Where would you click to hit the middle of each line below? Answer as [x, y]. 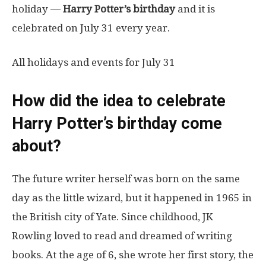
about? [37, 146]
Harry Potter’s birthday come [117, 123]
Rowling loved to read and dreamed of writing [122, 235]
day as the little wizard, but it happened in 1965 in [132, 197]
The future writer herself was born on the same [126, 178]
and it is [195, 9]
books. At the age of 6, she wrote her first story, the [133, 254]
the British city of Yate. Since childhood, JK [113, 216]
